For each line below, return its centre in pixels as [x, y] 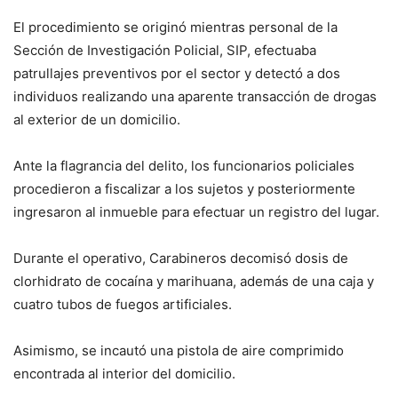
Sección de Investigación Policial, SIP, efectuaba [165, 51]
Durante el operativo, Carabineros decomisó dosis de [181, 259]
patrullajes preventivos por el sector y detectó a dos [177, 74]
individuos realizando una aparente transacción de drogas [195, 97]
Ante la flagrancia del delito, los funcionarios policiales [184, 166]
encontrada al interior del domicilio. [124, 374]
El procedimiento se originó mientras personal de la [175, 28]
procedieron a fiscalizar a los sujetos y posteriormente [184, 189]
